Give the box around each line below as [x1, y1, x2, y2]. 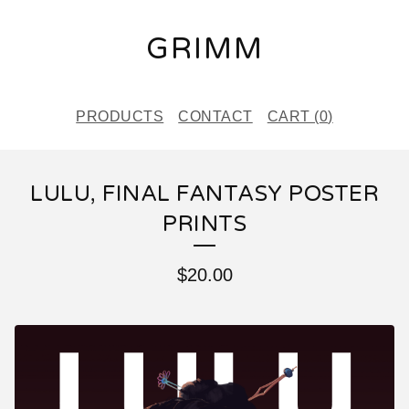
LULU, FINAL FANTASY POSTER [30, 181, 379, 207]
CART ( [267, 109, 320, 124]
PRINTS [163, 211, 246, 237]
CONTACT [178, 109, 253, 124]
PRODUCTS [76, 109, 164, 124]
